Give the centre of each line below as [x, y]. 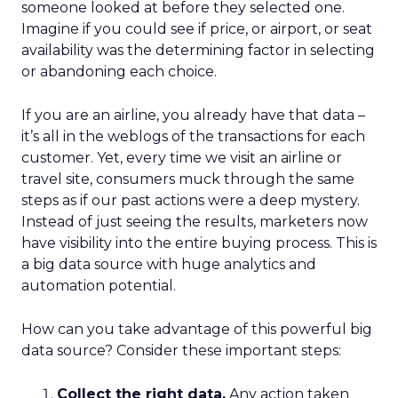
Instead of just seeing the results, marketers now [195, 222]
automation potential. [99, 286]
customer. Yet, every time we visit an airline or [182, 158]
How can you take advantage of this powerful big [197, 329]
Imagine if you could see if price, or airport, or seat [197, 29]
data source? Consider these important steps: [181, 350]
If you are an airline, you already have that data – [193, 115]
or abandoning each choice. [119, 72]
